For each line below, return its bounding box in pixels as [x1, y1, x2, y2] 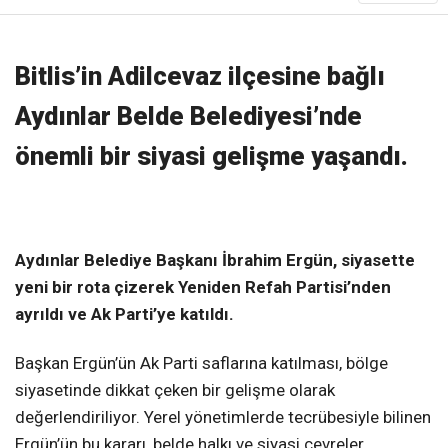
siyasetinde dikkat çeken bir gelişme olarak [15, 379, 335, 400]
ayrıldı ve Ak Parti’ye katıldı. [15, 303, 234, 324]
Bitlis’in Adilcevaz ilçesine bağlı [15, 61, 385, 92]
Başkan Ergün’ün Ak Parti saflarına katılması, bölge [15, 352, 388, 373]
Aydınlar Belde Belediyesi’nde [15, 101, 362, 132]
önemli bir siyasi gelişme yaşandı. [15, 141, 408, 172]
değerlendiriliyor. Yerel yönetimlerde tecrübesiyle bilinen [15, 406, 431, 427]
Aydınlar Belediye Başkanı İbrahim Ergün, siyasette [15, 249, 415, 270]
